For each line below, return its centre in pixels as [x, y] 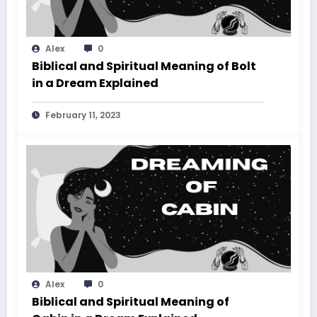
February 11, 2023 [83, 115]
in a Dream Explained [95, 83]
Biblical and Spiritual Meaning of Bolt [144, 66]
